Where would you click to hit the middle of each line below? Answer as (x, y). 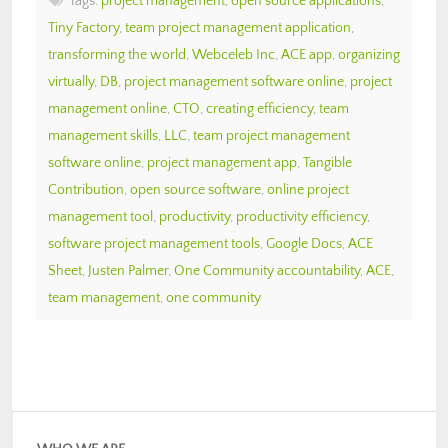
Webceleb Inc (233, 54)
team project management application (238, 27)
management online (107, 108)
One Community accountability (267, 270)
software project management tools (154, 243)
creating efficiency (259, 108)
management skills (103, 135)
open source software (195, 189)
